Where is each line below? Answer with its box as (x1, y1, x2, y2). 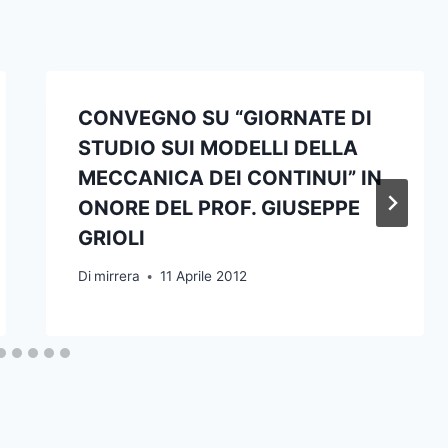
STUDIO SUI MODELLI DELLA (77, 135, 358, 160)
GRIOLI (77, 225, 145, 250)
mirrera (93, 268, 140, 285)
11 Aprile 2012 (159, 268, 247, 285)
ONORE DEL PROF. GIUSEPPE (77, 195, 360, 220)
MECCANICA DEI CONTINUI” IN (77, 165, 382, 190)
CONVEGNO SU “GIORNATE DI (77, 105, 372, 130)
